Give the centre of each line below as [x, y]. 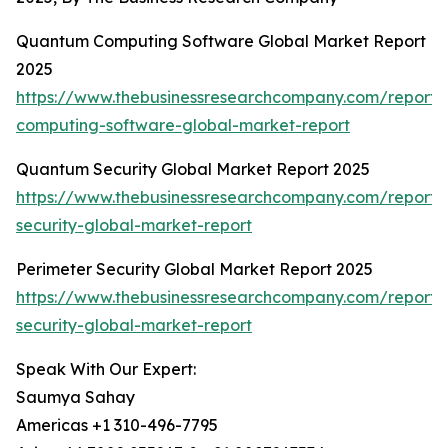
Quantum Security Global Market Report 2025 [193, 169]
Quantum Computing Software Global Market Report [221, 41]
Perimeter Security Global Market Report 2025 [194, 269]
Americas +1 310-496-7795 [117, 425]
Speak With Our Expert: [106, 369]
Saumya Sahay [75, 397]
